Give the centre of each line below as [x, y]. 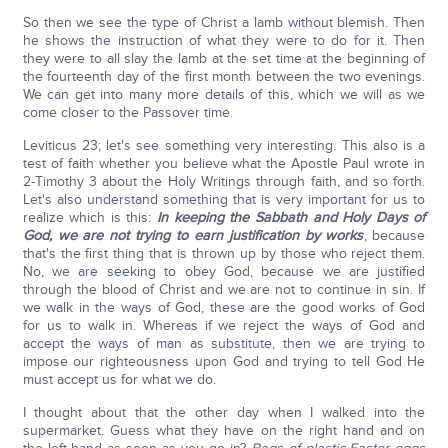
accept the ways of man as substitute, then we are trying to [224, 343]
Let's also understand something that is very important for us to [224, 199]
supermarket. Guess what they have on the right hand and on [224, 430]
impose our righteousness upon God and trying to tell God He [224, 361]
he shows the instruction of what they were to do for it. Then [224, 40]
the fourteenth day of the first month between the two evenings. [224, 76]
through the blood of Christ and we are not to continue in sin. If [224, 289]
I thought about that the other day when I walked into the [224, 412]
